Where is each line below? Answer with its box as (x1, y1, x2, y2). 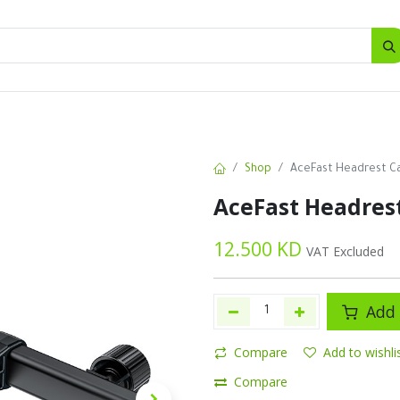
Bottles (65, 105, 112, 123)
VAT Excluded (306, 243, 384, 260)
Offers (246, 105, 288, 123)
